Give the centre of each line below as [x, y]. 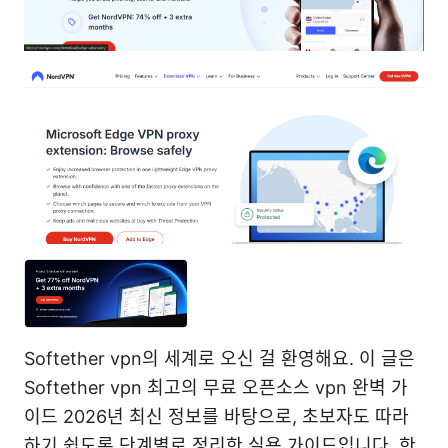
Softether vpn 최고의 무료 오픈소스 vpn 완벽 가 [216, 388]
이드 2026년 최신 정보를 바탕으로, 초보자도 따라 [216, 417]
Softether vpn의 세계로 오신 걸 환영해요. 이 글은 [219, 359]
